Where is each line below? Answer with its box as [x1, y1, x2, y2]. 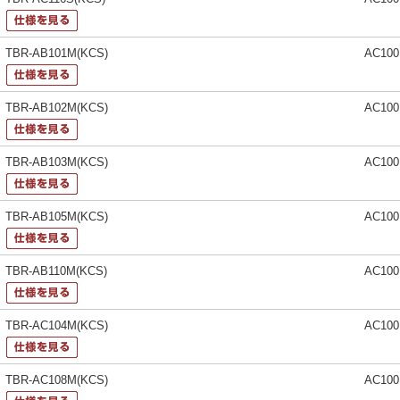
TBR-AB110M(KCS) [5, 263, 108, 278]
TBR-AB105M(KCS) [5, 209, 109, 223]
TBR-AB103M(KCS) [5, 154, 109, 169]
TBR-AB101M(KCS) [5, 46, 109, 60]
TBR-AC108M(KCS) [5, 372, 109, 387]
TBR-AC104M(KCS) [5, 318, 109, 332]
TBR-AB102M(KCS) [5, 100, 109, 114]
